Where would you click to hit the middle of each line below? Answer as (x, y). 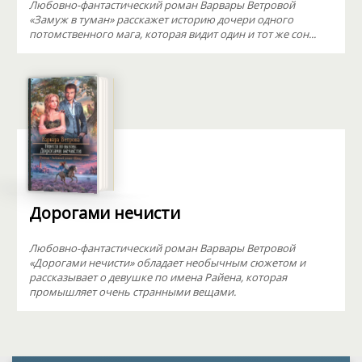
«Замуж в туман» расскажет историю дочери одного (161, 19)
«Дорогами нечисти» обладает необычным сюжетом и (167, 263)
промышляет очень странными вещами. (133, 292)
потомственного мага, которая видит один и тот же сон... (173, 34)
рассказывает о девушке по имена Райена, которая (158, 277)
